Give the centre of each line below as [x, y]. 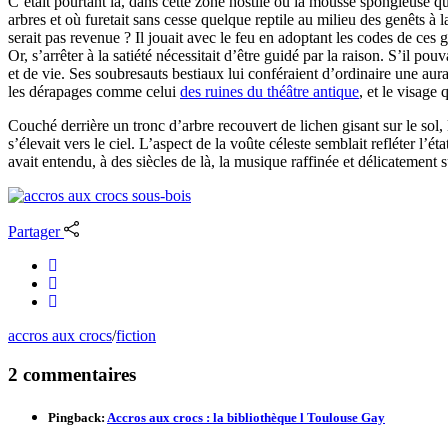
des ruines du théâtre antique [269, 91]
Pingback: [77, 417]
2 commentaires [72, 374]
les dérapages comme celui [94, 91]
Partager [34, 231]
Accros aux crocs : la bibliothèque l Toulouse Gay [246, 417]
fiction [136, 335]
